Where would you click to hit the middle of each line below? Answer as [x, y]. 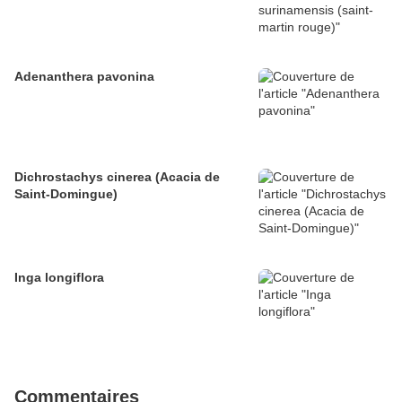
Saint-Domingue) [66, 194]
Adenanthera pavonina [84, 77]
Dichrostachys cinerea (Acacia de [117, 177]
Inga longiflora [59, 278]
